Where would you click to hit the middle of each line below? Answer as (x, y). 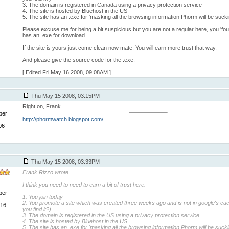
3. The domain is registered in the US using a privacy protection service (111, 215)
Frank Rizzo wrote (45, 172)
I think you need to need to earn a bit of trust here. (84, 185)
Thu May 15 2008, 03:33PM (65, 162)
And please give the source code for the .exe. (79, 60)
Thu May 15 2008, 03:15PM (65, 96)
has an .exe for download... (56, 35)
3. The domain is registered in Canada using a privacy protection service (112, 5)
